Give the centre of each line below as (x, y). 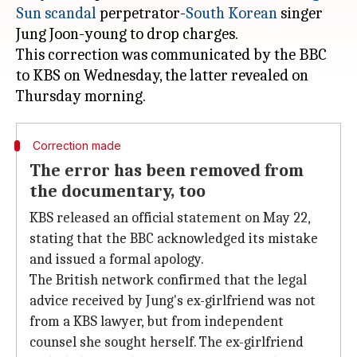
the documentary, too (118, 191)
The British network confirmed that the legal (168, 280)
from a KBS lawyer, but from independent (157, 322)
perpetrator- (141, 13)
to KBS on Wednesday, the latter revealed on (162, 75)
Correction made (76, 145)
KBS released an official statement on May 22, (170, 218)
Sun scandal (56, 13)
